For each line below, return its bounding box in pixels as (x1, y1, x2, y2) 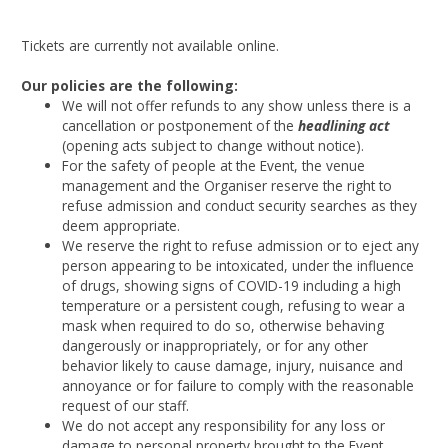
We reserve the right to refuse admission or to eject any (62, 235, 420, 255)
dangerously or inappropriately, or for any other (62, 335, 369, 355)
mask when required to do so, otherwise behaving (62, 315, 385, 335)
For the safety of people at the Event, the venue (62, 155, 366, 175)
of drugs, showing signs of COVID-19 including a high (62, 275, 402, 295)
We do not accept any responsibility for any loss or (62, 415, 386, 435)
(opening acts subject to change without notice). (62, 135, 365, 155)
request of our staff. (62, 395, 190, 415)
